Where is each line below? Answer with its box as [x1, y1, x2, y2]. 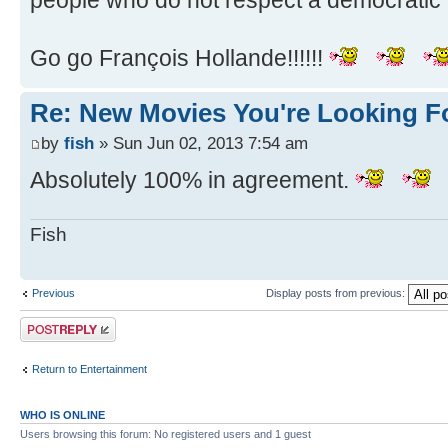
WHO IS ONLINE [20, 409, 105, 422]
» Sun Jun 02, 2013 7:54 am [94, 132, 308, 153]
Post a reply [20, 317, 78, 330]
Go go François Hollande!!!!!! [30, 45, 329, 72]
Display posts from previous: [266, 287, 408, 300]
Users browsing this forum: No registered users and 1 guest [20, 428, 311, 441]
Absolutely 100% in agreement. [30, 166, 355, 193]
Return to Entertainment [32, 362, 147, 375]
